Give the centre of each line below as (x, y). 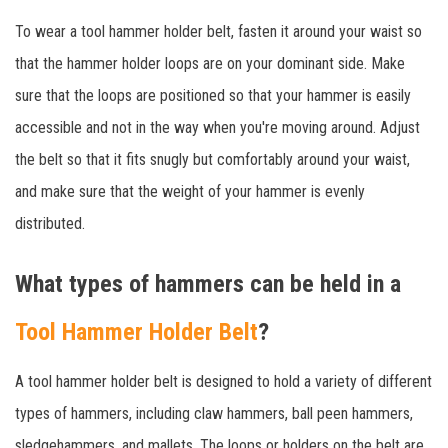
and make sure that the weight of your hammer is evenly (190, 191)
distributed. (50, 223)
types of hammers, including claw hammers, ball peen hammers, (214, 413)
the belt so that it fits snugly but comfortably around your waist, (212, 159)
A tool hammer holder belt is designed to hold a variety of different (223, 381)
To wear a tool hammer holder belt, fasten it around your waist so (218, 31)
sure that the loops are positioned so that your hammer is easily (213, 95)
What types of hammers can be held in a (208, 283)
